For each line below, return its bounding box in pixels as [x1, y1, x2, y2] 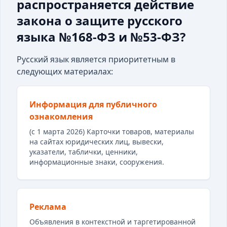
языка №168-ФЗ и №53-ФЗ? [17, 28, 185, 45]
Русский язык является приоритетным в [17, 54, 175, 65]
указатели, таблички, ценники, [29, 147, 138, 157]
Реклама [29, 201, 66, 212]
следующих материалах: [17, 66, 113, 77]
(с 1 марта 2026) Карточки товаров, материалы [29, 127, 194, 136]
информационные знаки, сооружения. [29, 157, 164, 167]
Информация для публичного [29, 99, 157, 110]
